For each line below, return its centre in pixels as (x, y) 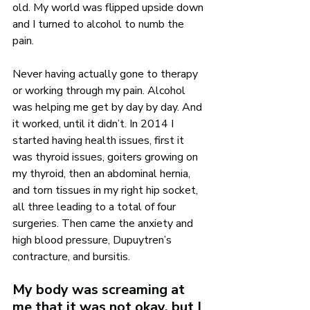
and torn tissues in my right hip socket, (107, 190)
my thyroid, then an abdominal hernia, (103, 174)
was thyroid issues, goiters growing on (107, 157)
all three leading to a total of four (95, 207)
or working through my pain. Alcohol (100, 91)
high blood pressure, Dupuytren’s (93, 240)
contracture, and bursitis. (71, 257)
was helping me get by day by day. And (109, 107)
